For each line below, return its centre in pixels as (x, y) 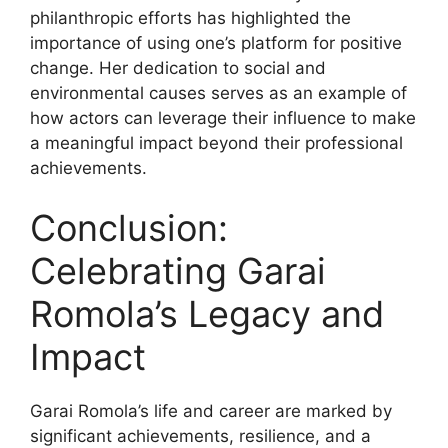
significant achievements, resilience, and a (200, 435)
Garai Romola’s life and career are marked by (211, 410)
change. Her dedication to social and (178, 68)
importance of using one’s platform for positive (216, 43)
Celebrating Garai (178, 270)
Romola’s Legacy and (207, 313)
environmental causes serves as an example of (218, 93)
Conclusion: (129, 227)
